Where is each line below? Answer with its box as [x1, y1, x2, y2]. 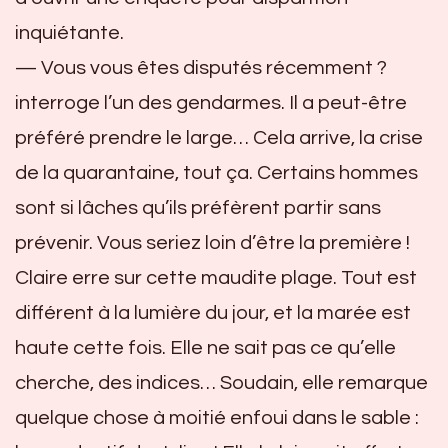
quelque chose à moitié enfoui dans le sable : [15, 407, 419, 428]
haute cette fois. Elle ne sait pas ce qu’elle [15, 337, 396, 358]
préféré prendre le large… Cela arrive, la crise [15, 127, 423, 148]
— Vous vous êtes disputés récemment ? [15, 57, 387, 78]
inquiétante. [15, 22, 124, 43]
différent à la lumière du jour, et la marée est [15, 302, 411, 323]
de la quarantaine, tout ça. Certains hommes [15, 162, 418, 183]
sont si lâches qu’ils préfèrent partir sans [15, 197, 381, 218]
